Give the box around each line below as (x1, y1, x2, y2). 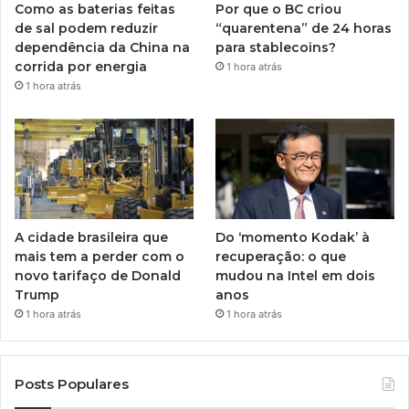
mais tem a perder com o (15, 248, 184, 266)
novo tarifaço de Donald (15, 267, 181, 285)
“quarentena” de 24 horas (215, 19, 393, 37)
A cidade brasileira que (15, 229, 168, 246)
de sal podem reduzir (15, 19, 158, 37)
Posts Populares (15, 375, 129, 393)
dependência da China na (15, 38, 190, 56)
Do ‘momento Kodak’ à (215, 229, 371, 246)
